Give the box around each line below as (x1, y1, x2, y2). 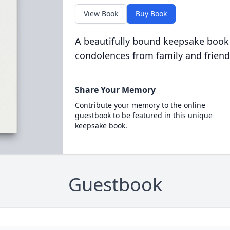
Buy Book (135, 9, 167, 18)
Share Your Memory (74, 84, 156, 95)
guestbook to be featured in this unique (74, 110, 213, 120)
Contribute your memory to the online (74, 100, 205, 110)
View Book (83, 9, 118, 18)
